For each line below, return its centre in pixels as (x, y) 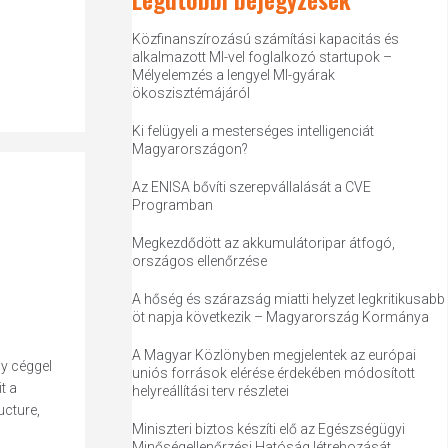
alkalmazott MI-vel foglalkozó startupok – (262, 57)
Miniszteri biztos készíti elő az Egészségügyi (269, 429)
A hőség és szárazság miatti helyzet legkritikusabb (289, 299)
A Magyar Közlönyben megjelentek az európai (274, 355)
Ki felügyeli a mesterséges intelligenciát (253, 131)
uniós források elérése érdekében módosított (274, 373)
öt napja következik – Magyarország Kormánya (281, 317)
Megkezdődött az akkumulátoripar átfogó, (264, 243)
